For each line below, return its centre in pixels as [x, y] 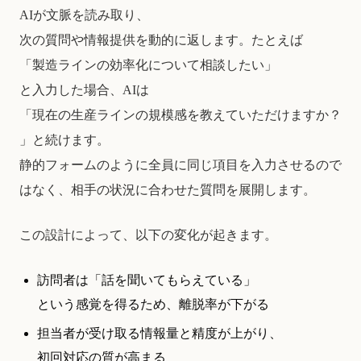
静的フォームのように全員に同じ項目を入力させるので [180, 164]
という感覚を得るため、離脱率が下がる [154, 304]
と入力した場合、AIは [84, 89]
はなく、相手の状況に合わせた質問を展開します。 [168, 189]
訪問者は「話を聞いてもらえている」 [147, 280]
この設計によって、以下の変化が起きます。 [148, 235]
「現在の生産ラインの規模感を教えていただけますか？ [180, 114]
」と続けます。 [64, 139]
